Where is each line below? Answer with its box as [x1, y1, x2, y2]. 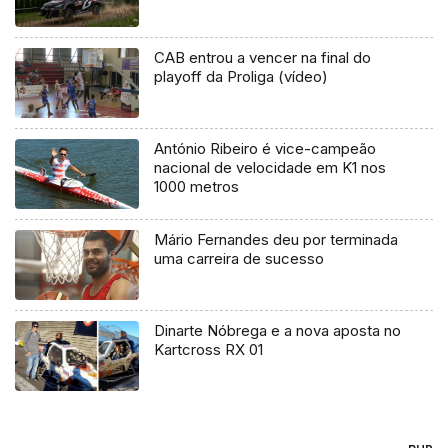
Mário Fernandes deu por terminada [154, 230, 399, 250]
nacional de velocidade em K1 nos [154, 158, 387, 178]
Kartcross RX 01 [154, 340, 264, 360]
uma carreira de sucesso [154, 249, 325, 269]
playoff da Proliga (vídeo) [154, 67, 329, 87]
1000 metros [154, 177, 240, 197]
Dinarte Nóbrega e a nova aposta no [154, 321, 402, 341]
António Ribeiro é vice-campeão [154, 139, 377, 159]
